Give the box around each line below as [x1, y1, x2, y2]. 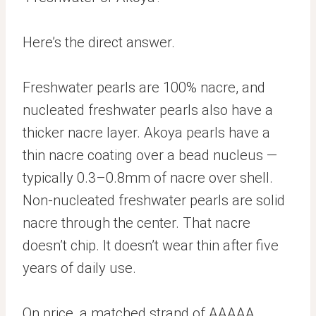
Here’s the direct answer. [23, 34, 175, 51]
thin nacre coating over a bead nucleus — [23, 147, 277, 164]
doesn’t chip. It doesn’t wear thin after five [23, 237, 279, 254]
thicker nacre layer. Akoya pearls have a [23, 124, 270, 141]
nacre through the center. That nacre [23, 214, 250, 231]
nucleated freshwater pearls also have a [23, 102, 273, 119]
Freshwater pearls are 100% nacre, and [23, 79, 265, 96]
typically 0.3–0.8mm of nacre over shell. [23, 169, 273, 186]
